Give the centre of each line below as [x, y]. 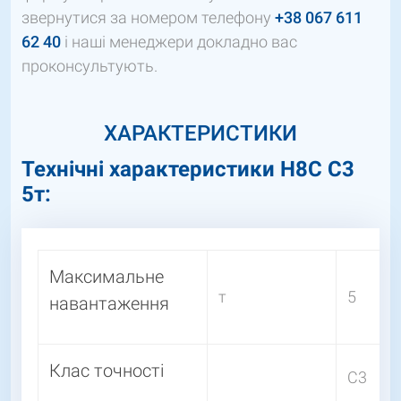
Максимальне [107, 277]
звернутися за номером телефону [148, 18]
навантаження [109, 304]
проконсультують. [90, 66]
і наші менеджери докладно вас [179, 42]
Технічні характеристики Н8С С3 [188, 170]
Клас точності [107, 371]
